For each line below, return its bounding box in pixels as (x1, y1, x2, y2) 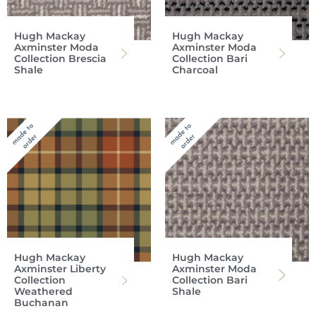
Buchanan (14, 296, 68, 310)
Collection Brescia (14, 52, 107, 66)
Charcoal (172, 63, 218, 77)
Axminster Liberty (14, 262, 106, 276)
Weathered (14, 285, 73, 298)
